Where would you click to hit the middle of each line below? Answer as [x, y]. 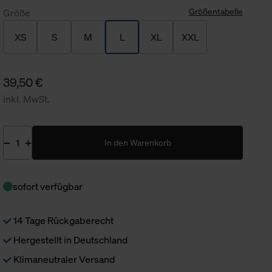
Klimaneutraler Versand [63, 259]
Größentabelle [216, 11]
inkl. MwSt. [27, 99]
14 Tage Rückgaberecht [63, 220]
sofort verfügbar [48, 186]
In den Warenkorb [138, 142]
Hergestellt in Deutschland [70, 240]
